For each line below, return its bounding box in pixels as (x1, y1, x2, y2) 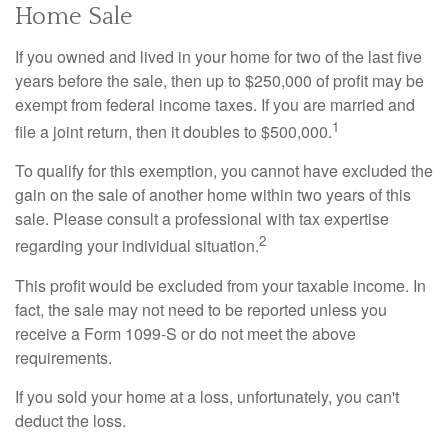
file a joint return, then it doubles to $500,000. (15, 120, 332, 144)
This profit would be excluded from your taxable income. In (15, 273, 426, 297)
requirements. (15, 345, 112, 369)
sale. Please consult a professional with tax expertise (15, 207, 389, 231)
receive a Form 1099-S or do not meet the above (15, 321, 356, 345)
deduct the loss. (15, 408, 126, 432)
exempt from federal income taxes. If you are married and (15, 93, 415, 116)
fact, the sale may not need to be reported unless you (15, 297, 387, 321)
